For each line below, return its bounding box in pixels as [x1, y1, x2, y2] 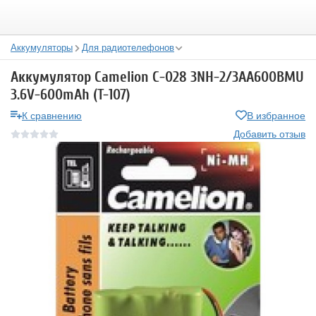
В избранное [247, 108, 305, 122]
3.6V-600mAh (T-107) [11, 86, 130, 103]
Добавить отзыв [233, 126, 305, 140]
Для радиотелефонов [82, 40, 174, 54]
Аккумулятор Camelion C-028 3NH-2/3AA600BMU [11, 68, 304, 85]
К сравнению [22, 108, 82, 122]
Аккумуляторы [11, 40, 73, 54]
